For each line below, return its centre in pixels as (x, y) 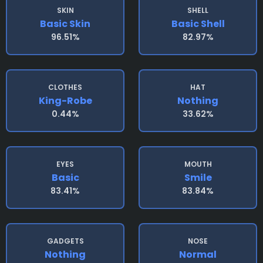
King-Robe (65, 101)
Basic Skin (65, 24)
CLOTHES (65, 87)
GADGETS (65, 241)
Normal (198, 254)
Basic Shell (198, 24)
